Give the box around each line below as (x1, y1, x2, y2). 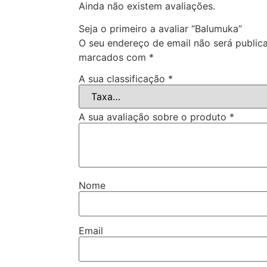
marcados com (79, 51, 149, 63)
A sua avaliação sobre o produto (79, 110, 229, 123)
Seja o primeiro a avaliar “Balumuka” (79, 23, 242, 35)
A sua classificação (79, 72, 168, 85)
